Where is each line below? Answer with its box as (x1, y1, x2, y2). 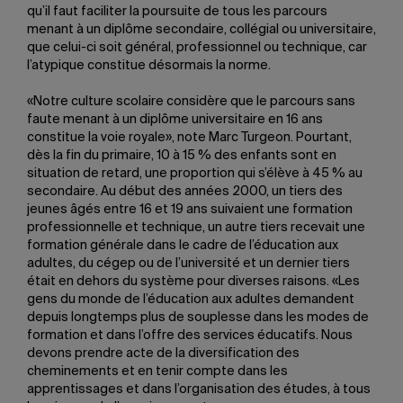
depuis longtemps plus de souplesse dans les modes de (27, 311, 369, 324)
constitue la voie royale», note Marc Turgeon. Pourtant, (27, 131, 352, 144)
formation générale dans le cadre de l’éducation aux (27, 239, 338, 252)
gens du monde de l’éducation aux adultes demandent (27, 293, 354, 306)
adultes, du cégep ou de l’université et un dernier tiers (27, 257, 350, 270)
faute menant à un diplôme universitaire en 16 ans (27, 113, 323, 126)
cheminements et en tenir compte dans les (27, 365, 288, 378)
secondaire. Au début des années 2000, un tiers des (27, 185, 343, 198)
